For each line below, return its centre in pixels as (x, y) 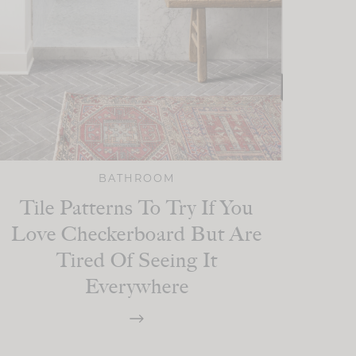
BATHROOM (137, 178)
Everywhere (137, 286)
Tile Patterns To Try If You (137, 207)
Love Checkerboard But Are (137, 233)
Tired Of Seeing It (137, 259)
